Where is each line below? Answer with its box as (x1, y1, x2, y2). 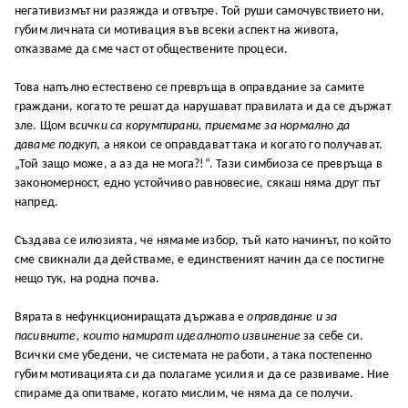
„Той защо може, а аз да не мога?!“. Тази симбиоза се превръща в (14, 157, 382, 171)
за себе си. (300, 329, 364, 343)
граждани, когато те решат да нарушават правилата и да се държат (14, 99, 391, 114)
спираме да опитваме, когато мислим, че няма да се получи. (14, 386, 354, 401)
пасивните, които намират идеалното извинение (14, 329, 301, 343)
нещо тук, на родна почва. (14, 271, 159, 286)
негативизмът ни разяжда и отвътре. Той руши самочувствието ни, (14, 4, 385, 18)
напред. (14, 195, 59, 209)
